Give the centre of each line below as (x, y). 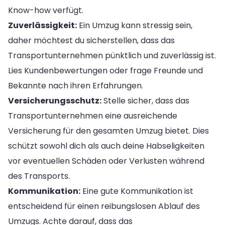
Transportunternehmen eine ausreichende (93, 116)
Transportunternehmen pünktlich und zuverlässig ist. (112, 55)
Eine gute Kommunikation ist (137, 191)
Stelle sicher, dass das (145, 100)
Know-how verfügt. (46, 10)
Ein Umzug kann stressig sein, (135, 25)
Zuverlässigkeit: (42, 25)
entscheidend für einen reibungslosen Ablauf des (104, 206)
